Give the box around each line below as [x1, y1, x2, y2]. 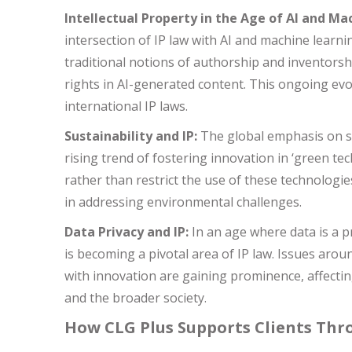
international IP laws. [64, 97, 188, 115]
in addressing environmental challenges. [64, 193, 302, 211]
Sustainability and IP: [64, 127, 197, 145]
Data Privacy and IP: [64, 223, 189, 240]
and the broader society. [64, 289, 207, 306]
